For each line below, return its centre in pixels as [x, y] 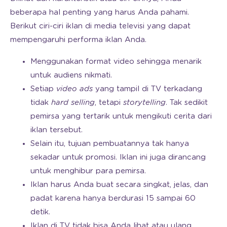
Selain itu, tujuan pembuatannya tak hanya [110, 144]
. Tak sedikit [187, 103]
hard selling [73, 103]
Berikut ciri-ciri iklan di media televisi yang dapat [100, 26]
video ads [74, 89]
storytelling [144, 103]
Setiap [43, 89]
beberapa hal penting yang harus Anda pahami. [100, 13]
